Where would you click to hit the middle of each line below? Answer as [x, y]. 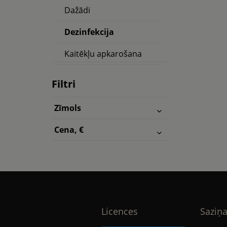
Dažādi [77, 10]
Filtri [64, 84]
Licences [119, 211]
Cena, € [69, 130]
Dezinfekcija [89, 32]
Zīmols [68, 108]
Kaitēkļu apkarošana [103, 54]
